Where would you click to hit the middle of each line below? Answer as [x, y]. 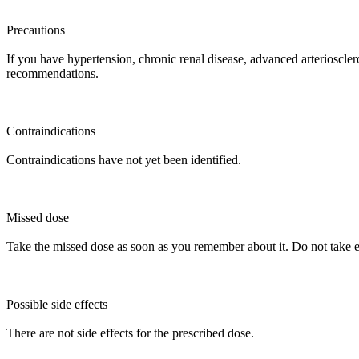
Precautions [36, 30]
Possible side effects [57, 304]
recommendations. [52, 73]
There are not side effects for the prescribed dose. [130, 333]
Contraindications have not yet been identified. [124, 160]
